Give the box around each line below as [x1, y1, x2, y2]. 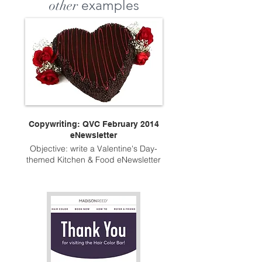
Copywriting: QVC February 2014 [28, 119, 159, 129]
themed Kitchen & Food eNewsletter [26, 154, 161, 165]
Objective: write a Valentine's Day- [30, 143, 157, 154]
